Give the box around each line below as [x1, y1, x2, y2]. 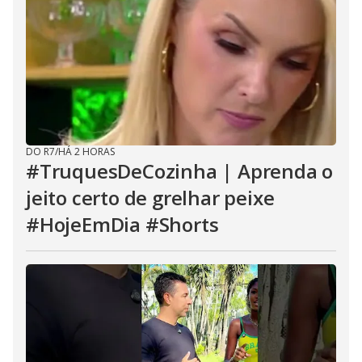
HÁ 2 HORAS [58, 145, 115, 158]
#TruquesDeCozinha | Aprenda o [26, 158, 334, 184]
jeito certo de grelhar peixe [26, 184, 275, 211]
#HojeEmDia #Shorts [26, 211, 219, 238]
